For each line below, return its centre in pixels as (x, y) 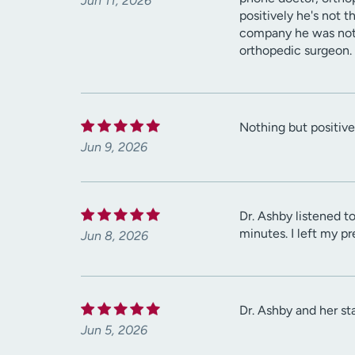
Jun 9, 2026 (114, 147)
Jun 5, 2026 (114, 330)
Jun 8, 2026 (115, 236)
